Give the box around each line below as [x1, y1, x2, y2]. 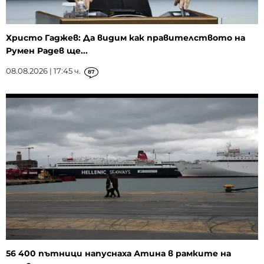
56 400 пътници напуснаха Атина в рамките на [6, 248, 231, 259]
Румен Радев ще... [6, 45, 88, 57]
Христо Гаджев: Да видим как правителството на [6, 32, 245, 44]
